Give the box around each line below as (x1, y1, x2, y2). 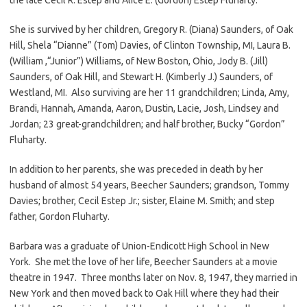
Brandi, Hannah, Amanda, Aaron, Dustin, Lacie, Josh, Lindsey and (10, 102, 279, 114)
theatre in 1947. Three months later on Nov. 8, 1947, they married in (10, 271, 297, 283)
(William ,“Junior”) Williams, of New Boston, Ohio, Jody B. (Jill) (10, 55, 268, 66)
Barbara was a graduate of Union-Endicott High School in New (10, 240, 269, 251)
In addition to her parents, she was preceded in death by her (10, 163, 263, 175)
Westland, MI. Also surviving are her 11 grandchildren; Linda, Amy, (10, 86, 289, 98)
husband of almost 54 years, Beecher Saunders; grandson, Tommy (10, 179, 289, 191)
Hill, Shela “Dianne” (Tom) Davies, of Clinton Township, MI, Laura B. (10, 39, 291, 51)
